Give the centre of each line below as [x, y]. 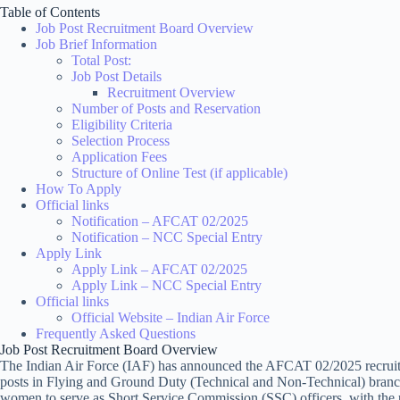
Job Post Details [117, 77]
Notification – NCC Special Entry [167, 237]
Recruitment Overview [171, 93]
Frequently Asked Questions [116, 334]
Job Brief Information [96, 45]
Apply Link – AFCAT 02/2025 [159, 270]
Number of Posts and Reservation [166, 109]
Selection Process [121, 141]
